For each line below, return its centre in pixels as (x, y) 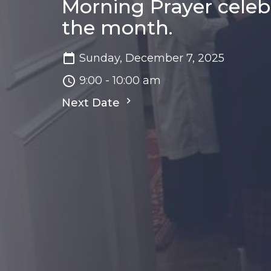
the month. (117, 28)
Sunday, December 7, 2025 (152, 58)
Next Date (92, 103)
